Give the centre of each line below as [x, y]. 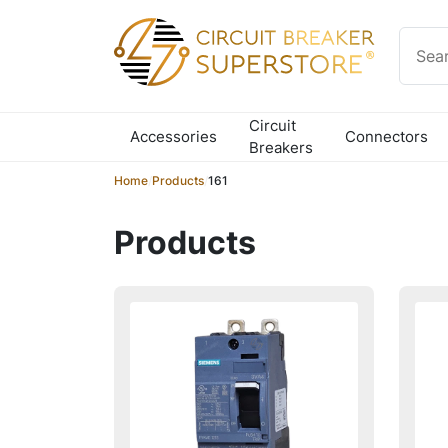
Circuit [272, 125]
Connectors [386, 136]
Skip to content [66, 26]
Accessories [173, 136]
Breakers [281, 147]
